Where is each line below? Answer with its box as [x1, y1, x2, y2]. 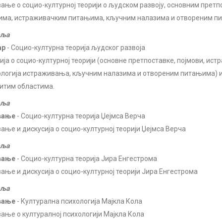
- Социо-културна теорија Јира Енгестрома [15, 155, 157, 163]
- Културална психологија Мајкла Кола [15, 197, 142, 205]
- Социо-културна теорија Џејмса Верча [15, 112, 145, 120]
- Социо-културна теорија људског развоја [5, 44, 145, 52]
